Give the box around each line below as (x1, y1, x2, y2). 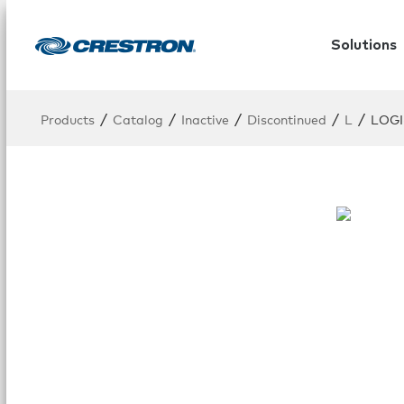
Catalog (113, 110, 163, 127)
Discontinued (247, 110, 326, 127)
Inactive (181, 110, 229, 127)
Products (41, 110, 95, 127)
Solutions (330, 38, 397, 52)
